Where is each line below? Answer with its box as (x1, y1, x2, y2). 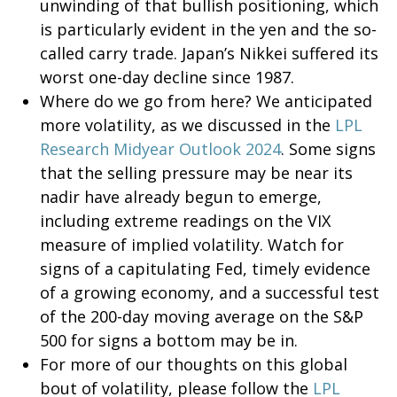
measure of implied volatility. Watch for (40, 234, 344, 255)
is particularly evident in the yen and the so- (40, 19, 377, 40)
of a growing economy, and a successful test (40, 282, 379, 303)
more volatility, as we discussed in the (40, 114, 335, 136)
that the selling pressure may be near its (40, 162, 353, 183)
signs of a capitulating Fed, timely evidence (40, 258, 370, 279)
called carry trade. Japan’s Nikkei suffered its (40, 43, 378, 64)
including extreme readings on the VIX (40, 210, 331, 231)
